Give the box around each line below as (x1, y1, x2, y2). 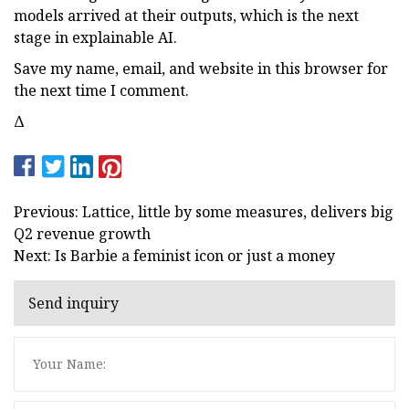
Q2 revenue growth (14, 223, 151, 244)
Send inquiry (28, 293, 119, 314)
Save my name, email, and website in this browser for (14, 58, 388, 79)
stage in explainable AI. (14, 26, 177, 47)
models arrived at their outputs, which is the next (14, 5, 359, 26)
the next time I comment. (14, 79, 189, 100)
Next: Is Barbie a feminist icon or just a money (14, 245, 335, 266)
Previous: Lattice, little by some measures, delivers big (14, 201, 393, 222)
